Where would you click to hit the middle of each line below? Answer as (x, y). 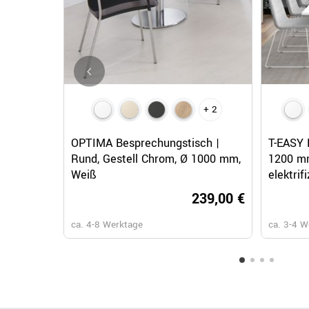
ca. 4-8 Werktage (107, 225)
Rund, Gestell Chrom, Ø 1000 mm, (156, 159)
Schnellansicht (158, 129)
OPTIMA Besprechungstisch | (145, 143)
